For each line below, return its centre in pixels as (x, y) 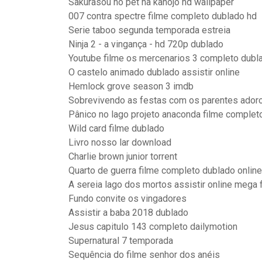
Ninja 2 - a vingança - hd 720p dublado (146, 44)
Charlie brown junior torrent (123, 156)
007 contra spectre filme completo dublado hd (163, 16)
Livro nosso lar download (120, 142)
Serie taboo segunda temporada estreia (149, 30)
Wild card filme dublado (116, 128)
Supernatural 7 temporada (121, 241)
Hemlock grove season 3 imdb (131, 86)
